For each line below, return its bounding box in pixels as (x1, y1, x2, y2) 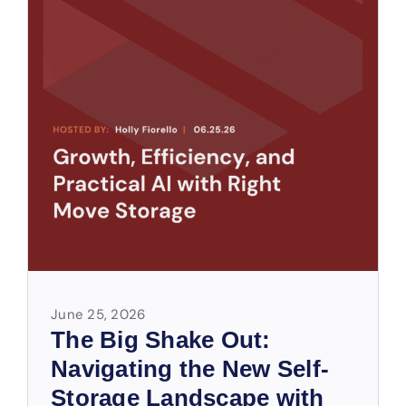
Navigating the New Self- (51, 355, 329, 382)
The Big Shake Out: (51, 326, 271, 353)
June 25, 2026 (51, 305, 146, 323)
